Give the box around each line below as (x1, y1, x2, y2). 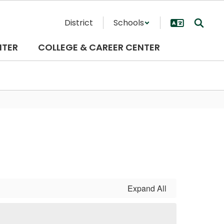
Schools (113, 17, 144, 28)
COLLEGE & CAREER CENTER (38, 41, 160, 53)
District (64, 17, 93, 28)
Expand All (127, 182, 166, 194)
